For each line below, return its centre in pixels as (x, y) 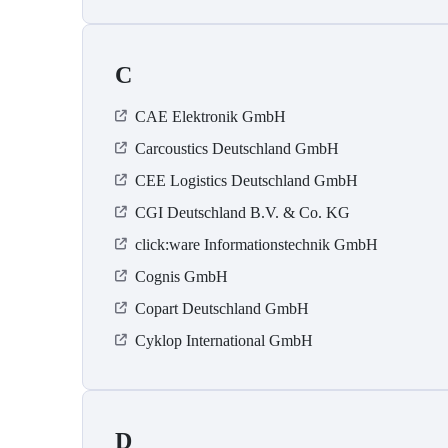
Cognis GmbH (181, 277)
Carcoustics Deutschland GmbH (237, 149)
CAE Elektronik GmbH (210, 117)
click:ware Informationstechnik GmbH (256, 245)
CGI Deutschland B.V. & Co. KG (242, 213)
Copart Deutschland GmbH (222, 309)
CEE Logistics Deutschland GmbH (246, 181)
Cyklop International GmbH (224, 341)
